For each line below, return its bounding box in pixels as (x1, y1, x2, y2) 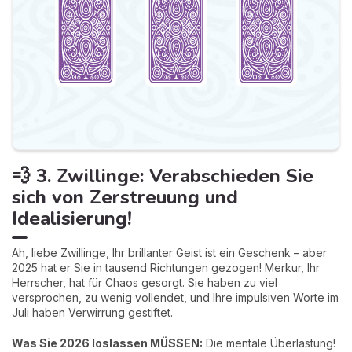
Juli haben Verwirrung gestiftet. (12, 305, 173, 319)
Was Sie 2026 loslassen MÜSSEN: (12, 335, 203, 350)
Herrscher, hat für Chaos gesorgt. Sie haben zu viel (12, 275, 277, 289)
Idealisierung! (12, 205, 131, 231)
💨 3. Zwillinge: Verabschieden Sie (12, 163, 313, 189)
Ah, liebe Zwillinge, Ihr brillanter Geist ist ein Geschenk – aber (12, 245, 327, 259)
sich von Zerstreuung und (12, 184, 238, 210)
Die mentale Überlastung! (203, 335, 335, 350)
